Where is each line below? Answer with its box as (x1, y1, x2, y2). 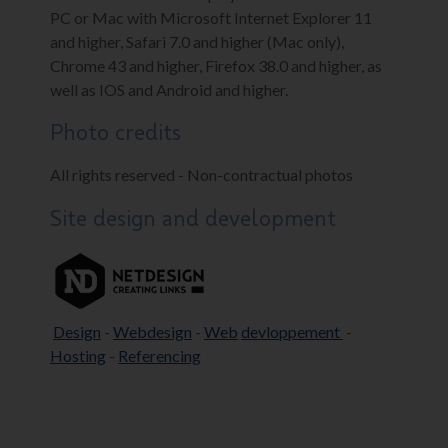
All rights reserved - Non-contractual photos (50, 164, 353, 184)
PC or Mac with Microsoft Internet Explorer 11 (50, 7, 372, 27)
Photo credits (50, 118, 181, 146)
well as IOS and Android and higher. (50, 79, 288, 99)
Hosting (50, 346, 106, 366)
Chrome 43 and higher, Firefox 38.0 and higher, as (50, 55, 382, 75)
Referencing (118, 346, 201, 366)
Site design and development (50, 203, 336, 231)
